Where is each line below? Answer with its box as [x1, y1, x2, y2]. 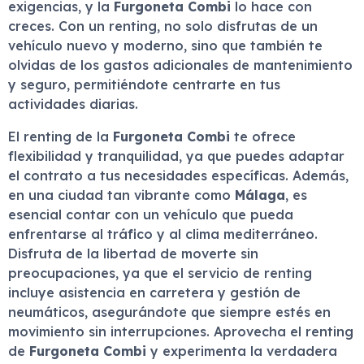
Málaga [235, 187, 285, 203]
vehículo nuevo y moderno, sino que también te [8, 37, 323, 54]
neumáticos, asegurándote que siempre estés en [8, 304, 331, 320]
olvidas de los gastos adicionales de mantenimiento [8, 57, 353, 73]
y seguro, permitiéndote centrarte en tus [8, 76, 280, 93]
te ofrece [230, 128, 296, 145]
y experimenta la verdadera [146, 343, 337, 359]
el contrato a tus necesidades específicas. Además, [8, 167, 349, 184]
